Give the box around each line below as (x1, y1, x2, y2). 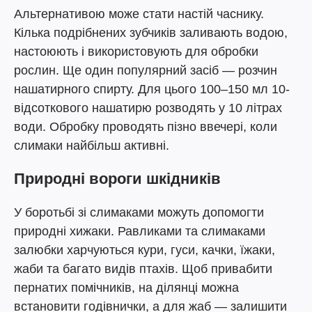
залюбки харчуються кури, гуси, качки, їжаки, (14, 243, 275, 257)
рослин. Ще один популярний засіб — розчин (14, 63, 277, 77)
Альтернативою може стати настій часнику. (14, 7, 264, 21)
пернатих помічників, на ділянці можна (14, 281, 239, 295)
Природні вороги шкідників (14, 170, 221, 187)
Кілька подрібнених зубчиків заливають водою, (14, 26, 288, 40)
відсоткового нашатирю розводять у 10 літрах (14, 101, 282, 115)
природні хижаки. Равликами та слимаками (14, 224, 265, 238)
